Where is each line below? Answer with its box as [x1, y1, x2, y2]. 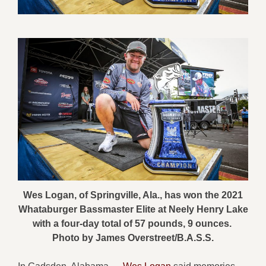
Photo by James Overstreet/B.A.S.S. [52, 232, 214, 243]
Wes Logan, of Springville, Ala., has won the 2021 [23, 189, 243, 200]
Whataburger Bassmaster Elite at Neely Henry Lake [18, 204, 248, 214]
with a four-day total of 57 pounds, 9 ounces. [32, 218, 234, 229]
